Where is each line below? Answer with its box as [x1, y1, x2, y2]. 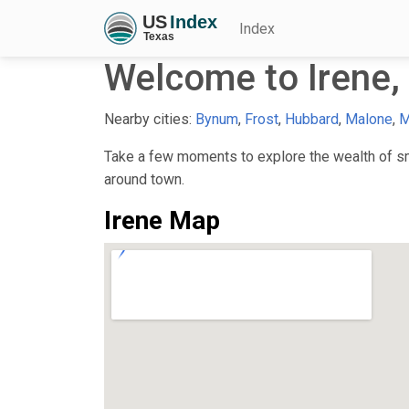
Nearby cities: [104, 110, 195, 128]
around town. [104, 170, 184, 188]
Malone [345, 110, 393, 128]
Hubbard [285, 110, 339, 128]
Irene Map [104, 204, 220, 236]
